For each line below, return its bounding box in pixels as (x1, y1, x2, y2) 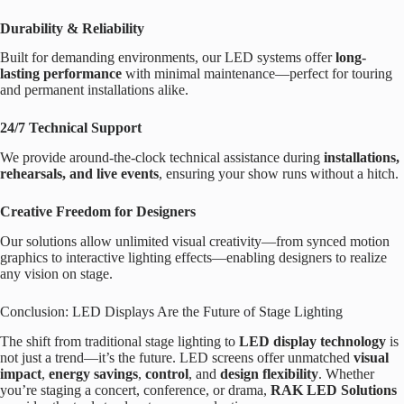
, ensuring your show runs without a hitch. (159, 166, 399, 182)
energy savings (49, 365, 138, 381)
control (145, 365, 188, 381)
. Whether (318, 365, 374, 381)
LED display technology (239, 333, 386, 349)
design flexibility (220, 365, 318, 381)
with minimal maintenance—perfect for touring (122, 66, 392, 82)
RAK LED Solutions (271, 381, 397, 398)
